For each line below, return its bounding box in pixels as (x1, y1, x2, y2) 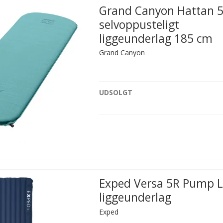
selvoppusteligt (99, 16, 180, 32)
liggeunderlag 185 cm (99, 30, 213, 46)
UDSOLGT (99, 88, 133, 98)
